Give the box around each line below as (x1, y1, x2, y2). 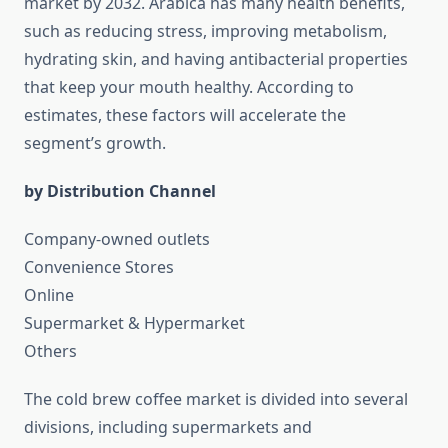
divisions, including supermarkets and (24, 416, 312, 439)
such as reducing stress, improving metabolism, (24, 20, 387, 43)
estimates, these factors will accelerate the (24, 104, 346, 127)
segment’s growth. (24, 132, 166, 155)
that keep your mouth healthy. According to (24, 76, 354, 99)
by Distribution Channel (24, 180, 216, 203)
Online (24, 284, 74, 307)
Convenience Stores (24, 256, 174, 279)
